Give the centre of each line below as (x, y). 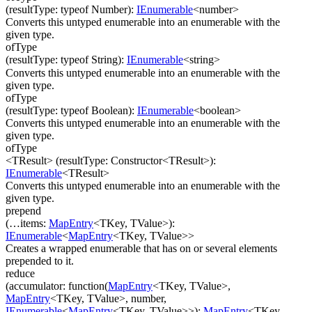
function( (88, 286)
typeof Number (94, 9)
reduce (20, 274)
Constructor (136, 160)
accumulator (36, 286)
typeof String (89, 60)
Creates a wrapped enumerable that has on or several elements (141, 249)
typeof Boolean (94, 110)
